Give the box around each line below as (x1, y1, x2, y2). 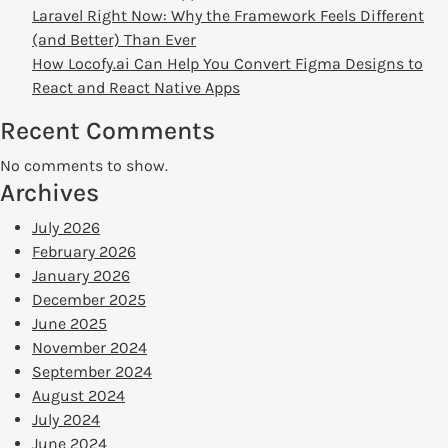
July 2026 (32, 218, 100, 238)
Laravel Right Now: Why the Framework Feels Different (32, 6, 424, 26)
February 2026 (32, 242, 136, 262)
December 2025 (32, 290, 146, 310)
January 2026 (32, 266, 130, 286)
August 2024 (32, 386, 125, 406)
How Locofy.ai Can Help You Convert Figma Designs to (32, 54, 423, 74)
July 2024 (32, 410, 100, 430)
